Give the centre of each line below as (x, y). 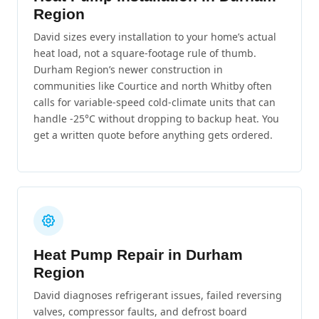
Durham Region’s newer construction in (128, 69)
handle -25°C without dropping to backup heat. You (156, 118)
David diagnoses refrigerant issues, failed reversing (158, 296)
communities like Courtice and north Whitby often (153, 85)
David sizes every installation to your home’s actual (155, 36)
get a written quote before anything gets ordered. (153, 135)
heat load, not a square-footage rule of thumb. (145, 53)
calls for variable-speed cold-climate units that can (155, 102)
